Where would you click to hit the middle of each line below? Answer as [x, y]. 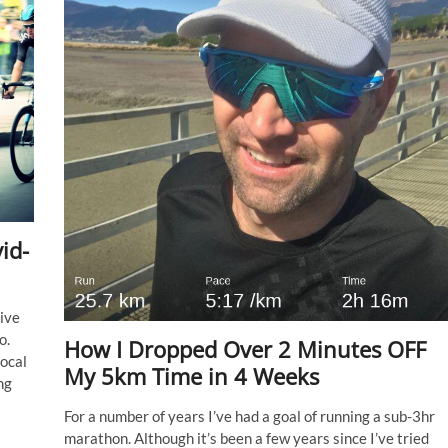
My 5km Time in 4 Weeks [191, 375]
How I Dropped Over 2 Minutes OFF [244, 348]
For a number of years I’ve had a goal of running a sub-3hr [249, 415]
